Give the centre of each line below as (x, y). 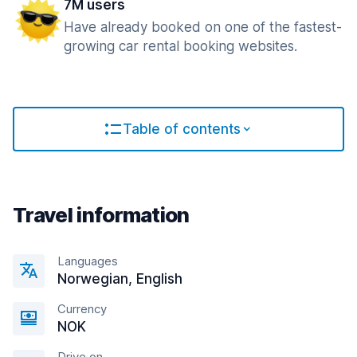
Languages (88, 261)
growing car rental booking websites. (180, 46)
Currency (82, 309)
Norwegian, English (120, 279)
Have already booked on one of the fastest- (203, 27)
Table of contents (182, 129)
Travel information (101, 215)
